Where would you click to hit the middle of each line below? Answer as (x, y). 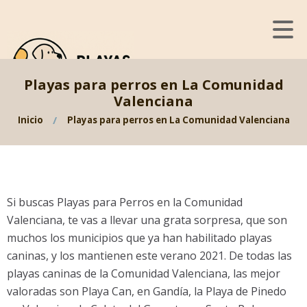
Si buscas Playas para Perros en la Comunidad (125, 202)
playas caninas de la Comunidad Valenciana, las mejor (144, 273)
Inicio (30, 120)
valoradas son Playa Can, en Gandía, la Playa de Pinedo (147, 291)
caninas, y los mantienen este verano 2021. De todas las (149, 256)
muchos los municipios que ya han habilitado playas (139, 238)
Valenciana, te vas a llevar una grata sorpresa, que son (147, 220)
